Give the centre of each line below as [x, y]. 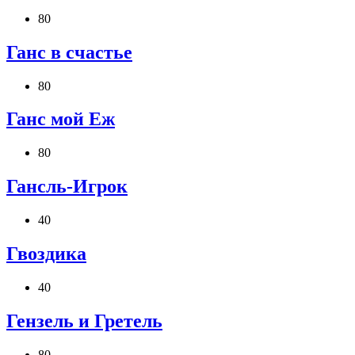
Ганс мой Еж [61, 119]
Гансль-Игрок [67, 187]
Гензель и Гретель [84, 321]
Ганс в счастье [69, 52]
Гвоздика [46, 254]
